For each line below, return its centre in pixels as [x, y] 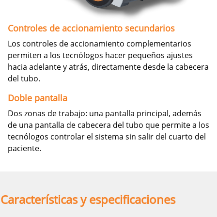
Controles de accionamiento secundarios [91, 28]
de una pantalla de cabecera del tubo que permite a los [108, 125]
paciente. [24, 148]
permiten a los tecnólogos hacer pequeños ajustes [100, 55]
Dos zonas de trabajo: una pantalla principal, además [105, 114]
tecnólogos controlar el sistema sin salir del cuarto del [107, 137]
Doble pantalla [38, 98]
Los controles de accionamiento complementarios [100, 44]
